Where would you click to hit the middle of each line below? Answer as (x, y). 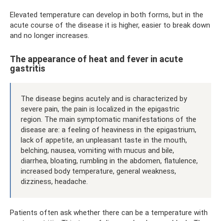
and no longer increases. (50, 35)
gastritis (28, 68)
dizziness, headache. (54, 181)
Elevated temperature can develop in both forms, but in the (107, 15)
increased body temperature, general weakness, (98, 171)
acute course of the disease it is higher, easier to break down (110, 25)
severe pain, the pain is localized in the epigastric (100, 109)
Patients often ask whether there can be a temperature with (109, 212)
